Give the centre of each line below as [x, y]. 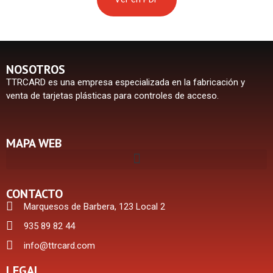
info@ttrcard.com [59, 245]
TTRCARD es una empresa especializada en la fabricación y [126, 83]
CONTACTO [34, 193]
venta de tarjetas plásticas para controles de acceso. [112, 96]
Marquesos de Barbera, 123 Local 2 [94, 206]
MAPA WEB [34, 143]
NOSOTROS [36, 70]
